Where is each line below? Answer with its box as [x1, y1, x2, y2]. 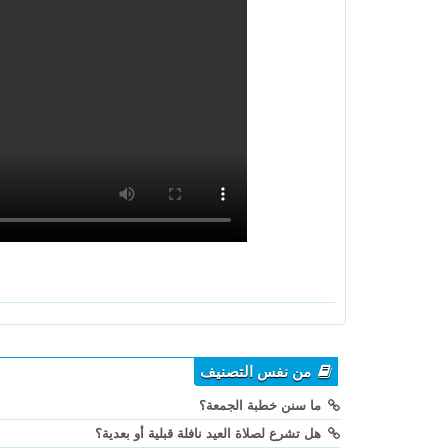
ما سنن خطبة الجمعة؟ [199, 398, 325, 414]
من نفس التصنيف [200, 364, 315, 381]
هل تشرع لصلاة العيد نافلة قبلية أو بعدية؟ [95, 426, 325, 442]
